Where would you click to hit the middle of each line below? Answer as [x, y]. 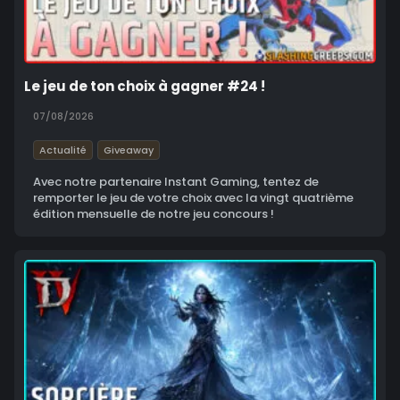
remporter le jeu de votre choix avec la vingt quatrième [193, 198]
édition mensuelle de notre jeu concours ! [154, 214]
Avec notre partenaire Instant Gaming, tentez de [176, 182]
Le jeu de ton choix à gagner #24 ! [145, 87]
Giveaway [129, 150]
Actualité [63, 150]
